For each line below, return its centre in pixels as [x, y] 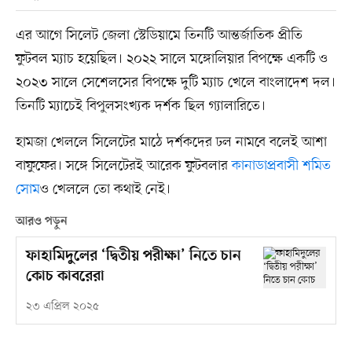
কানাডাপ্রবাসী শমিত [281, 165]
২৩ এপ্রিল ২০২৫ [62, 306]
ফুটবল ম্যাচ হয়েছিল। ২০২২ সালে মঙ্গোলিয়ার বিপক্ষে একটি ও [171, 59]
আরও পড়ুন [41, 221]
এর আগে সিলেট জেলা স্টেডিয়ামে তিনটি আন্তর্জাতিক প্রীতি [159, 35]
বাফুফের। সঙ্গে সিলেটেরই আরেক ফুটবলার [123, 165]
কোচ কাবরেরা [65, 277]
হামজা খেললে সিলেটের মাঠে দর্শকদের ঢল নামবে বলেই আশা [171, 142]
